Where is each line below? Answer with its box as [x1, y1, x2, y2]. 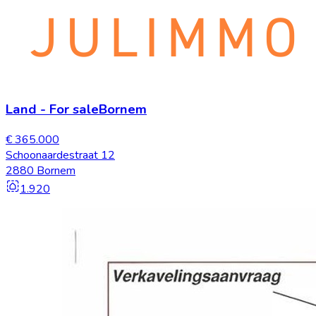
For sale [49, 100, 99, 119]
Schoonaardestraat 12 [6, 147, 115, 163]
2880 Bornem [6, 162, 75, 178]
